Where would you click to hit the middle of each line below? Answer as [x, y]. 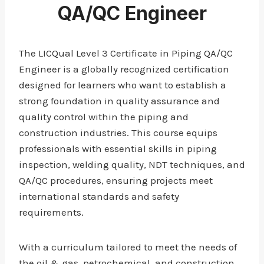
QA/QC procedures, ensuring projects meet [116, 180]
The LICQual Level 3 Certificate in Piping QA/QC [126, 53]
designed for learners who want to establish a [123, 85]
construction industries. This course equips [118, 133]
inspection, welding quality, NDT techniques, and [132, 164]
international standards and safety [99, 196]
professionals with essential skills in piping [118, 148]
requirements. [51, 212]
